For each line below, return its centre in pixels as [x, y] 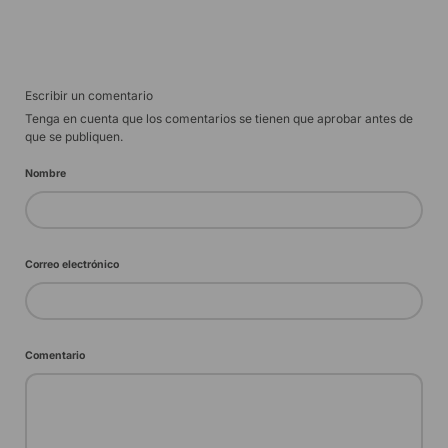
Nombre [45, 174]
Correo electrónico [72, 265]
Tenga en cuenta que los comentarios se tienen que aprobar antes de [219, 119]
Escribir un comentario [89, 96]
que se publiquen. [74, 137]
